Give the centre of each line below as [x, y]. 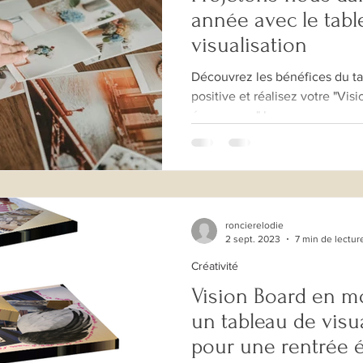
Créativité [215, 266]
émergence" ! [229, 115]
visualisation [249, 45]
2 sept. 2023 [253, 239]
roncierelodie [254, 226]
